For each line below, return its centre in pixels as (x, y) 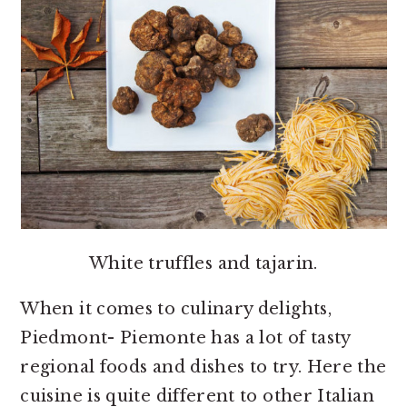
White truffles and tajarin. (203, 263)
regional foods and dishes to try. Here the (203, 367)
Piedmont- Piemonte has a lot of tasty (185, 338)
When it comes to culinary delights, (176, 309)
